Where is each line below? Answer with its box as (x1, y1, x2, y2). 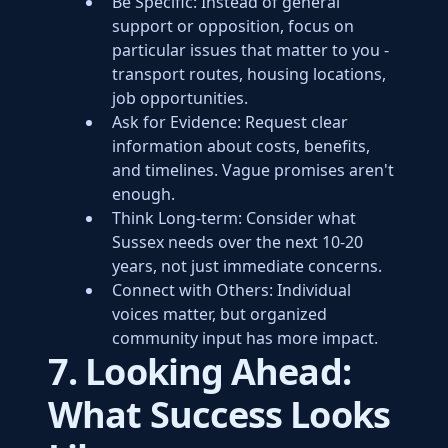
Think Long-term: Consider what (112, 207, 356, 229)
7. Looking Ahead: (48, 347, 351, 396)
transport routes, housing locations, (112, 63, 386, 85)
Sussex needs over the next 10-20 (112, 231, 363, 253)
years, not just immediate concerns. (112, 255, 382, 277)
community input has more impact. (112, 327, 378, 349)
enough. (112, 183, 175, 205)
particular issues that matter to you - (112, 39, 389, 61)
